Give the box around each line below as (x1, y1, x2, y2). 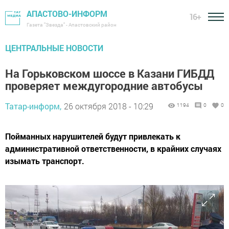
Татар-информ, (5, 101, 61, 111)
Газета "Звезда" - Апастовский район (27, 21, 117, 28)
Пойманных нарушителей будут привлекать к (5, 131, 180, 142)
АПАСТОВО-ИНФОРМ (27, 8, 107, 19)
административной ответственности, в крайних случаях (5, 143, 221, 154)
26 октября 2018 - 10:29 (64, 101, 153, 111)
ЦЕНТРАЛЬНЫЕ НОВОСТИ (5, 42, 103, 53)
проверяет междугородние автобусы (5, 78, 203, 93)
